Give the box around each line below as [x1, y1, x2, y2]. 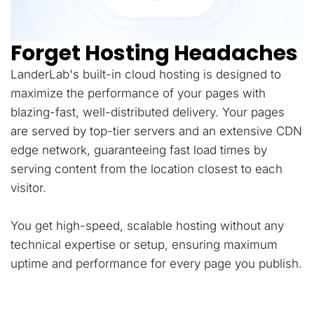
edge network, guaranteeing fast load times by [11, 143, 267, 158]
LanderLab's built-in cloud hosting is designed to [11, 67, 281, 82]
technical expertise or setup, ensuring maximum [11, 238, 278, 252]
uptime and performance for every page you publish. [11, 257, 302, 271]
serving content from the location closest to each [11, 162, 282, 177]
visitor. [11, 181, 46, 196]
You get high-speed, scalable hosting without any [11, 219, 284, 233]
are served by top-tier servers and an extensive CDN [11, 124, 302, 139]
